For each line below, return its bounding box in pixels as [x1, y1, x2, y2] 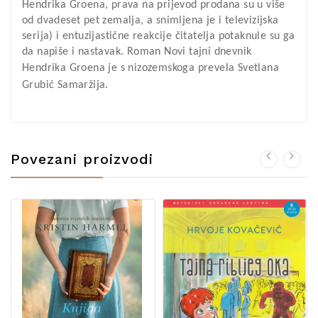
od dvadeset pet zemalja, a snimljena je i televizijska [22, 15, 279, 26]
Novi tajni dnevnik [164, 46, 252, 57]
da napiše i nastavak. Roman [22, 46, 165, 57]
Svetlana [237, 62, 280, 74]
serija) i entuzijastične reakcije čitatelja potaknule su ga [22, 31, 295, 42]
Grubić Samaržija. [22, 79, 109, 91]
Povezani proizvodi [11, 150, 153, 168]
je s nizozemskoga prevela [105, 62, 238, 74]
